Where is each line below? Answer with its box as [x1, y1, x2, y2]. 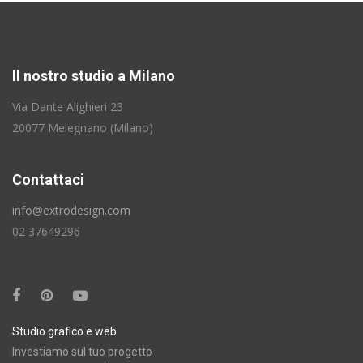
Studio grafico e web [12, 325, 117, 339]
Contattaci [12, 171, 84, 189]
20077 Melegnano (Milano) [12, 120, 153, 136]
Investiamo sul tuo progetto [12, 345, 152, 359]
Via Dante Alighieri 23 [12, 99, 123, 115]
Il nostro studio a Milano [12, 67, 175, 85]
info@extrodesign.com [12, 203, 130, 219]
